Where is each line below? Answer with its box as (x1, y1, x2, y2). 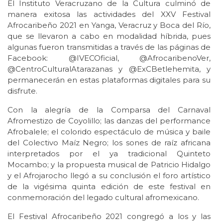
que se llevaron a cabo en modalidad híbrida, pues (7, 31, 211, 41)
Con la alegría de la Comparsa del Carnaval (7, 105, 211, 115)
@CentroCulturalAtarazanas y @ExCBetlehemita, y (7, 64, 211, 74)
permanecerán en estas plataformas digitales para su (7, 75, 211, 85)
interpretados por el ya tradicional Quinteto (7, 149, 211, 159)
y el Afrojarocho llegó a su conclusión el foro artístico (7, 171, 211, 181)
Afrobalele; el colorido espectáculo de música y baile (7, 127, 211, 137)
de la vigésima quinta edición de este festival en (7, 182, 211, 192)
